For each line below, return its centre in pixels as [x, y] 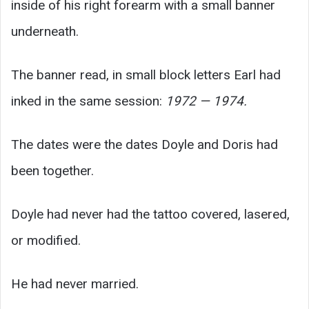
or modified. [46, 241]
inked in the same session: [88, 101]
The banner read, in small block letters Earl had [146, 75]
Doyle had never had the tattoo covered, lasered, [150, 215]
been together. [52, 171]
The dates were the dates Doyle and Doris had [144, 145]
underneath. [45, 32]
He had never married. [75, 284]
